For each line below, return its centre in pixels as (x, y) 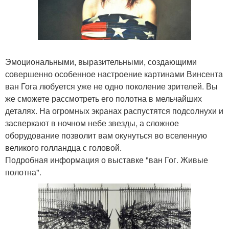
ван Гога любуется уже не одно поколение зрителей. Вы (111, 86)
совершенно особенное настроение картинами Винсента (114, 74)
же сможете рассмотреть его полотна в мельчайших (104, 98)
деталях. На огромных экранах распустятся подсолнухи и (114, 110)
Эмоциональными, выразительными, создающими (101, 61)
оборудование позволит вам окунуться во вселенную (106, 135)
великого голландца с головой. (63, 147)
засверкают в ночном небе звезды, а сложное (92, 123)
